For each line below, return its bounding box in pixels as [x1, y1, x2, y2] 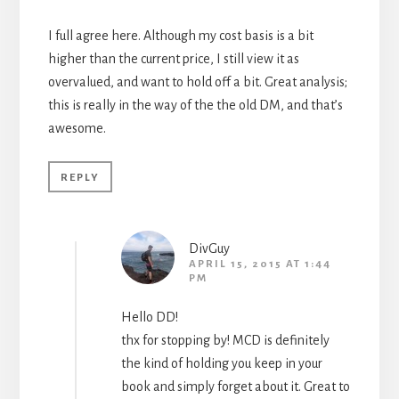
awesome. [47, 121, 106, 136]
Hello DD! [120, 310, 178, 325]
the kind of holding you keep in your [120, 356, 322, 371]
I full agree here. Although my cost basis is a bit [47, 28, 313, 44]
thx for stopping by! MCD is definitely [120, 333, 330, 348]
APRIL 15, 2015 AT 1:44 [188, 258, 331, 271]
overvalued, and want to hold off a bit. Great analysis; [47, 75, 347, 90]
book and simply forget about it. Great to [120, 379, 350, 395]
